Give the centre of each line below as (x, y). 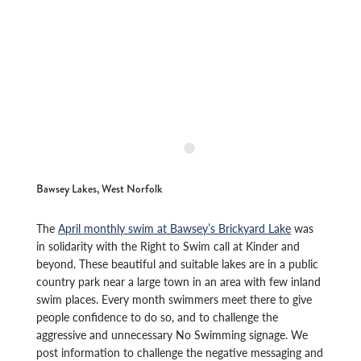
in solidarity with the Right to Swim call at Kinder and (168, 245)
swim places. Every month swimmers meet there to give (174, 299)
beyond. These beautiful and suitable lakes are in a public (178, 263)
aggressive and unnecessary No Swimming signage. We (172, 334)
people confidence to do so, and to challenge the (158, 316)
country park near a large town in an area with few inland (179, 281)
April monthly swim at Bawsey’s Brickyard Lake (175, 228)
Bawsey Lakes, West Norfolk (100, 188)
